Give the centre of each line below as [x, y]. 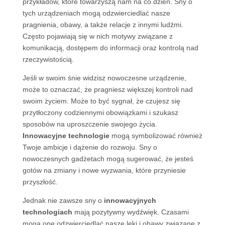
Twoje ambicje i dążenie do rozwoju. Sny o [90, 147]
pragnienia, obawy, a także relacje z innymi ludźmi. [103, 25]
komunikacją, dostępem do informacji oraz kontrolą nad [110, 48]
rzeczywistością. [48, 59]
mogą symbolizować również [156, 136]
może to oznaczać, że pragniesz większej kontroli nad [107, 89]
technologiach [47, 212]
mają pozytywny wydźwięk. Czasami [130, 212]
